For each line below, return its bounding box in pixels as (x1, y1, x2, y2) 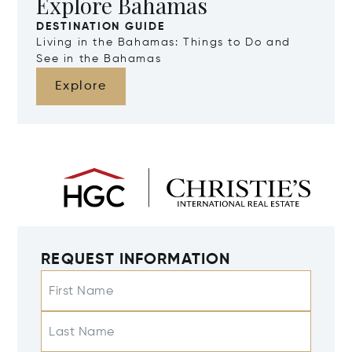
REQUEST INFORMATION (41, 252, 230, 269)
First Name (49, 285, 114, 299)
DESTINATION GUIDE (36, 21, 165, 33)
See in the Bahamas (36, 53, 162, 65)
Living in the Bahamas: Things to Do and (36, 37, 291, 49)
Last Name (49, 326, 115, 339)
